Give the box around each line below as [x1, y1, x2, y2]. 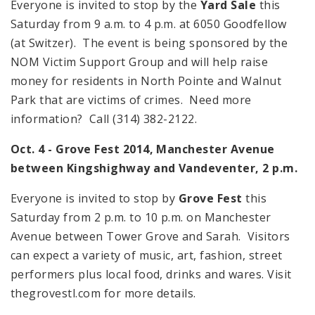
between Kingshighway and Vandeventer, [11, 160, 263, 176]
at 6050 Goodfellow [176, 16, 287, 32]
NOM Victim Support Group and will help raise [11, 54, 269, 70]
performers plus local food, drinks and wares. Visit [11, 266, 292, 283]
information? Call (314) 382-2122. [11, 111, 198, 127]
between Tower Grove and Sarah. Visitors [51, 229, 290, 245]
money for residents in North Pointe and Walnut [11, 73, 282, 89]
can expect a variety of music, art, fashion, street [11, 247, 283, 264]
